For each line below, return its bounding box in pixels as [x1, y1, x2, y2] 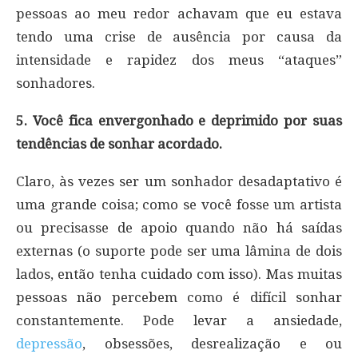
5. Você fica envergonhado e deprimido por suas [16, 112, 342, 129]
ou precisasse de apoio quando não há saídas [16, 219, 342, 236]
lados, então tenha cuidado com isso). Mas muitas [16, 265, 342, 282]
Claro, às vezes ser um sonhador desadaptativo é [16, 173, 342, 189]
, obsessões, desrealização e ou [82, 335, 342, 352]
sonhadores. [16, 74, 95, 91]
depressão [16, 335, 82, 352]
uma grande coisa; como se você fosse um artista [16, 196, 342, 213]
